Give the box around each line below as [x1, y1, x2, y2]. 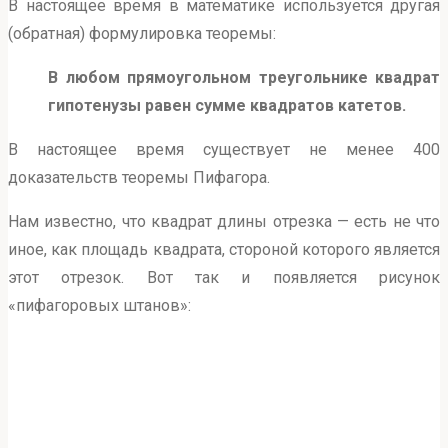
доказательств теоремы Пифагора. [8, 168, 270, 188]
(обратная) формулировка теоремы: [8, 24, 276, 44]
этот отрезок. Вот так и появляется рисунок [8, 268, 440, 288]
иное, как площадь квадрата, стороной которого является [8, 240, 440, 260]
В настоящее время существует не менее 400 [8, 140, 440, 160]
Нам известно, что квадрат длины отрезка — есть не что [8, 212, 440, 232]
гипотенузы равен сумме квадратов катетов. [48, 96, 406, 116]
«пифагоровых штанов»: [8, 296, 191, 316]
